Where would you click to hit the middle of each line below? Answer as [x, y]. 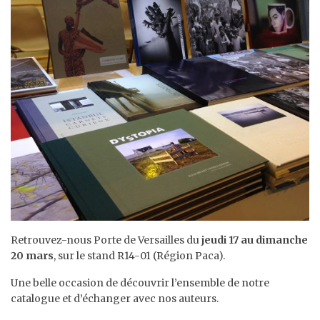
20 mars [32, 256]
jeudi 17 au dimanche [254, 240]
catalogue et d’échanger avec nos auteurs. [115, 299]
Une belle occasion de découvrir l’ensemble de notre [140, 283]
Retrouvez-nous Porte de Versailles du [105, 240]
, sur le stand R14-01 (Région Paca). [139, 256]
